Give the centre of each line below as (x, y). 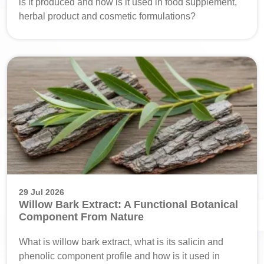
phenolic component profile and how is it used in (119, 256)
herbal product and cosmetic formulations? (107, 16)
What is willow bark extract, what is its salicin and (121, 242)
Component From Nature (81, 217)
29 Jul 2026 (42, 192)
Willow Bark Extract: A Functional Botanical (128, 204)
